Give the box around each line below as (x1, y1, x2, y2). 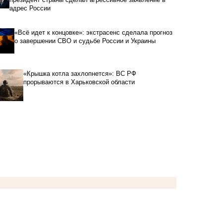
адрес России (9, 4, 51, 12)
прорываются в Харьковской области (23, 78, 135, 86)
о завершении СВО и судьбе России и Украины (14, 37, 156, 45)
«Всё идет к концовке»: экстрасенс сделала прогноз (14, 28, 173, 36)
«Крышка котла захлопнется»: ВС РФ (23, 69, 136, 77)
